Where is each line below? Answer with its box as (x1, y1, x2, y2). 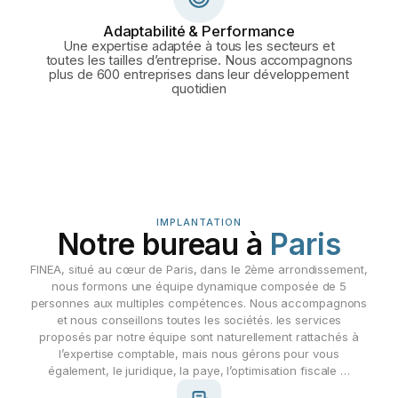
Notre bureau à (57, 226, 270, 262)
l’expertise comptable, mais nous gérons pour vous (59, 346, 339, 361)
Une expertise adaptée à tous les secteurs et (63, 37, 335, 54)
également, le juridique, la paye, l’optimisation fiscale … (47, 362, 351, 378)
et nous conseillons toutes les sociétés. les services (56, 312, 342, 327)
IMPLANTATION (156, 215, 242, 228)
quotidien (171, 80, 227, 97)
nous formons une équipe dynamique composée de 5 (51, 278, 347, 293)
